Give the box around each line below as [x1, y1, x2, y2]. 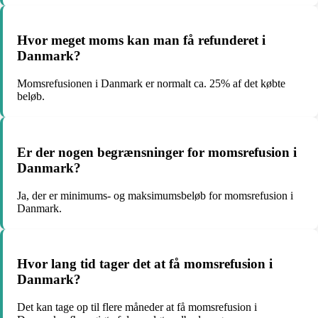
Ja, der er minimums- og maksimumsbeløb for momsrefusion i [17, 189, 293, 202]
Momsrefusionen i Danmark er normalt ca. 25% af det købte [17, 77, 285, 90]
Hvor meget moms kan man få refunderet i [17, 33, 265, 48]
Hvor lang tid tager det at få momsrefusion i [17, 256, 273, 272]
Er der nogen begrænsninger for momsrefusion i [17, 144, 297, 160]
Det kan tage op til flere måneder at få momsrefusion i [17, 301, 257, 313]
